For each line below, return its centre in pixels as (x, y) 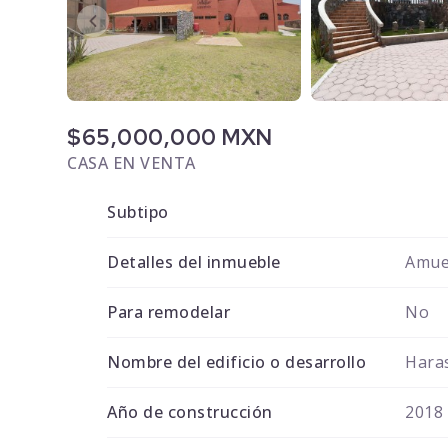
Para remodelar (169, 312)
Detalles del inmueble (194, 262)
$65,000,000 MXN (170, 138)
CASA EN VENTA (131, 163)
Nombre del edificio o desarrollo (237, 362)
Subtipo (138, 212)
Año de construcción (190, 412)
